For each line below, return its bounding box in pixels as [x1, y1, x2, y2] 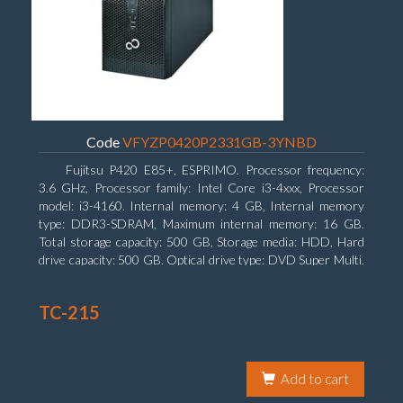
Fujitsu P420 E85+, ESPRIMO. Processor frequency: [66, 162, 364, 177]
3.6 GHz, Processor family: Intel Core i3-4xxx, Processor [39, 180, 364, 195]
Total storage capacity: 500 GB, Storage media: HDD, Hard [39, 234, 364, 249]
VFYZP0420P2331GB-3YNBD [122, 133, 317, 150]
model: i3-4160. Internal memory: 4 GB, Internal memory [39, 198, 364, 213]
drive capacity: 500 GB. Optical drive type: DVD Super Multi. [39, 252, 364, 267]
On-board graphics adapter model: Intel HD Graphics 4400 [39, 270, 355, 285]
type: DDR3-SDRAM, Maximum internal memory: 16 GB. [39, 216, 364, 231]
